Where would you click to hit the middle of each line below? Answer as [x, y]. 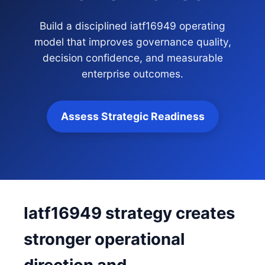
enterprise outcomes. [132, 74]
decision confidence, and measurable [132, 58]
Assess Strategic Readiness [132, 116]
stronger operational [104, 239]
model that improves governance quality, [132, 42]
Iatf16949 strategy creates [129, 213]
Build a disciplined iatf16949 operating [132, 26]
